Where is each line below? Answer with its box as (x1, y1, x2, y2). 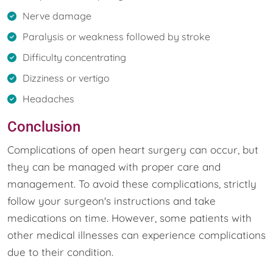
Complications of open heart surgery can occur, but (7, 143, 258, 156)
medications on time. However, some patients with (7, 211, 252, 224)
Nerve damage (23, 9, 91, 22)
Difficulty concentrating (23, 51, 126, 63)
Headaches (23, 92, 74, 105)
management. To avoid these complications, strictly (7, 177, 257, 190)
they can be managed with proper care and (7, 160, 221, 173)
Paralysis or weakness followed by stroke (23, 30, 210, 43)
